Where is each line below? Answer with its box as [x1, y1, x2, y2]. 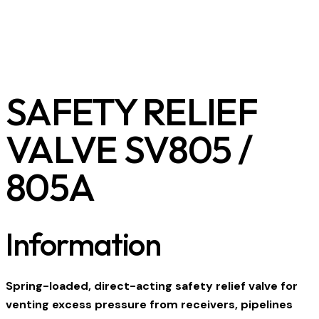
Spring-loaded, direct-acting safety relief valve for [6, 278, 298, 293]
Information [6, 224, 161, 264]
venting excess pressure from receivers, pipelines [6, 296, 293, 312]
